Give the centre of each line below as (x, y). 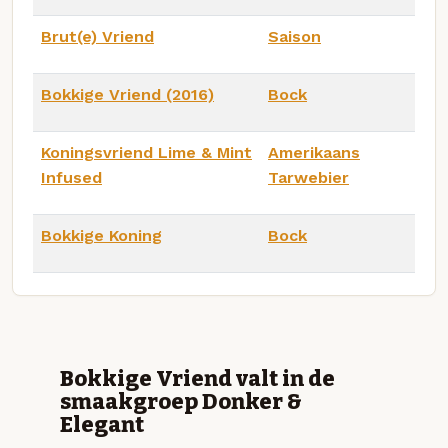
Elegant (102, 424)
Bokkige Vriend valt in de (197, 378)
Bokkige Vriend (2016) (127, 94)
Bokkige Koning (101, 235)
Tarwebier (308, 177)
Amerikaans (314, 152)
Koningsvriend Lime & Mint (146, 152)
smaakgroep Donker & (181, 401)
